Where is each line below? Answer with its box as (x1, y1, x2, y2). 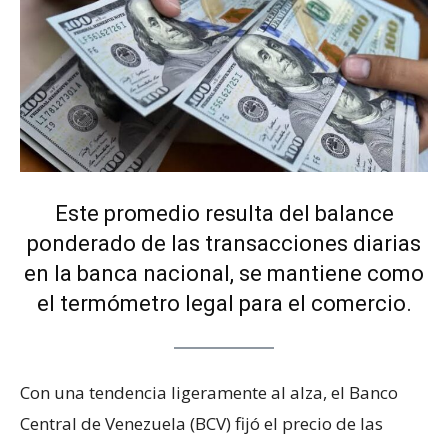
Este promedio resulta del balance (54, 201, 394, 227)
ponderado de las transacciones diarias (27, 231, 421, 257)
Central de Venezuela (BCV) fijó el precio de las (20, 412, 383, 436)
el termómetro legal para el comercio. (36, 291, 412, 317)
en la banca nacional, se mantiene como (24, 261, 424, 287)
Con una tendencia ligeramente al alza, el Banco (20, 381, 398, 405)
